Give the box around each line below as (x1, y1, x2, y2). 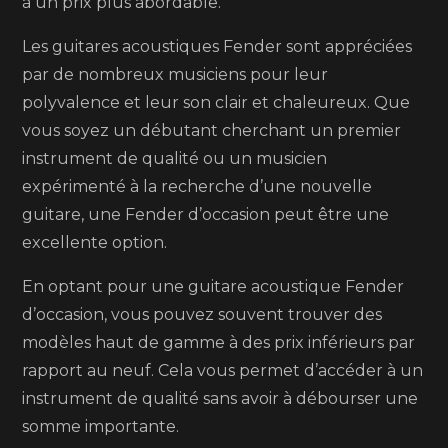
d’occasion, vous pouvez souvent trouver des (22, 305, 383, 324)
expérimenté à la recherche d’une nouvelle (22, 177, 373, 196)
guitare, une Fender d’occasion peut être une (22, 205, 390, 224)
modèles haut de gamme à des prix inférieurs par (22, 333, 416, 352)
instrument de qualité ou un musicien (22, 149, 328, 168)
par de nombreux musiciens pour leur (22, 65, 329, 84)
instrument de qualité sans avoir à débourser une (22, 389, 419, 408)
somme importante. (22, 417, 180, 436)
